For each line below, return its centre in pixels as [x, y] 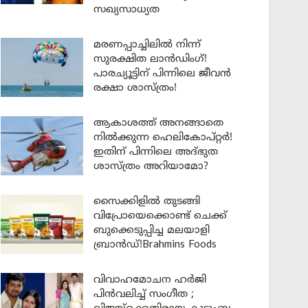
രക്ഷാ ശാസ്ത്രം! [135, 88]
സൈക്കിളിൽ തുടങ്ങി [147, 202]
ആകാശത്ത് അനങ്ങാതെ [158, 123]
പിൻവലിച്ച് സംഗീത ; [144, 295]
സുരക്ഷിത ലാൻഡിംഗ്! [150, 59]
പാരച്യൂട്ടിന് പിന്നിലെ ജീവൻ [162, 74]
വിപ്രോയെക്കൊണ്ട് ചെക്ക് [160, 216]
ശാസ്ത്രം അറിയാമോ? [151, 167]
